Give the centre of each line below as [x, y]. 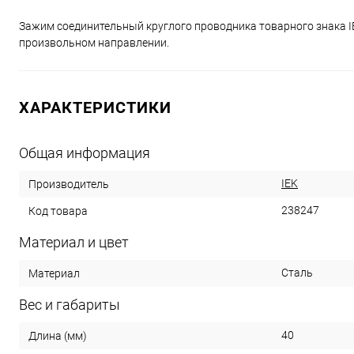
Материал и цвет [74, 242]
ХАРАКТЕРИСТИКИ [95, 107]
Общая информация [85, 153]
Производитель [69, 184]
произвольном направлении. [94, 43]
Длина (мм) [58, 335]
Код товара [58, 211]
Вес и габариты [70, 305]
